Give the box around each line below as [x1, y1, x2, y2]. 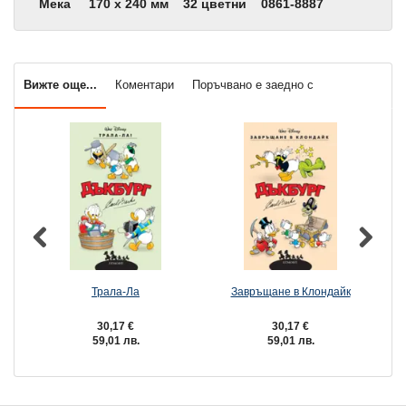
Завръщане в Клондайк [230, 285, 351, 298]
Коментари [115, 78, 174, 92]
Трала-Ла [92, 285, 140, 298]
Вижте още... [24, 78, 97, 92]
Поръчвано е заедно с [192, 78, 314, 92]
